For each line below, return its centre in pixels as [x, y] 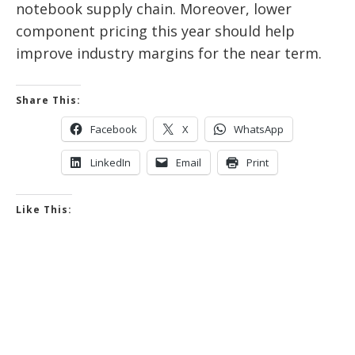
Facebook [114, 130]
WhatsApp [259, 130]
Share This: [48, 101]
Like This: [44, 210]
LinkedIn [111, 163]
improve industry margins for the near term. [169, 53]
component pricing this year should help [155, 31]
